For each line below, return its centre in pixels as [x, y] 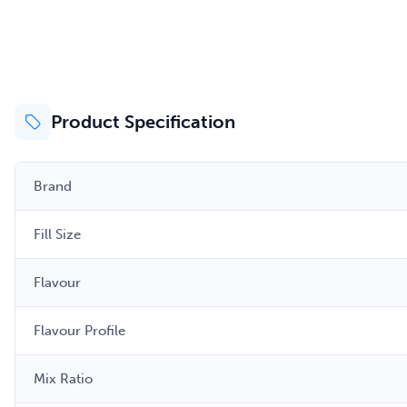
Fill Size [57, 235]
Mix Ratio [63, 379]
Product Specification [143, 122]
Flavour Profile [79, 331]
